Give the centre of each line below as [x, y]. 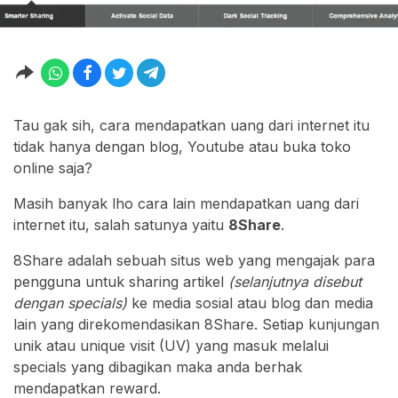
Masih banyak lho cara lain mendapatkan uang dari [186, 204]
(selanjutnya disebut [295, 282]
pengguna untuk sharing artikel [121, 282]
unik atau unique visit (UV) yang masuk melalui [171, 346]
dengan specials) [70, 303]
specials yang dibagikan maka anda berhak [158, 367]
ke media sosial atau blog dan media [250, 303]
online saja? [53, 168]
